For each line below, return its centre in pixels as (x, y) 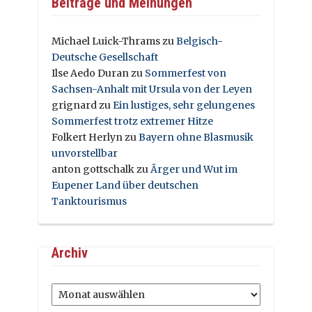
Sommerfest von (186, 73)
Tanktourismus (89, 201)
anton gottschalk (93, 169)
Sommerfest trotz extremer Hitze (132, 121)
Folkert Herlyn (87, 137)
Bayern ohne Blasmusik (196, 137)
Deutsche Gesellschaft (105, 57)
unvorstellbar (85, 153)
